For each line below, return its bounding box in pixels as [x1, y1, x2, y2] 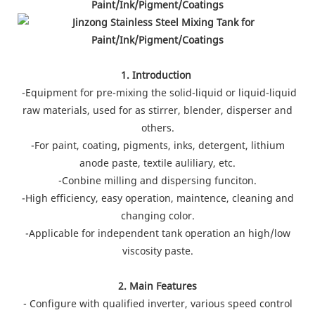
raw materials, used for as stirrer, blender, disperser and [22, 103, 292, 117]
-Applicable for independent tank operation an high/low [25, 226, 290, 240]
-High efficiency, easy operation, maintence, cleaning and [21, 191, 294, 205]
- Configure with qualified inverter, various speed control [22, 296, 292, 310]
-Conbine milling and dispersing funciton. [58, 173, 257, 187]
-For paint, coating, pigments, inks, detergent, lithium [30, 138, 285, 152]
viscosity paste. [122, 243, 193, 257]
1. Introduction [121, 67, 194, 82]
